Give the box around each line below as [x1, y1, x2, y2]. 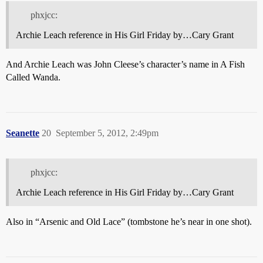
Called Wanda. [6, 72, 60, 82]
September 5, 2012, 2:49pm [56, 127, 159, 138]
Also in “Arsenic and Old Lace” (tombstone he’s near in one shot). [6, 216, 252, 227]
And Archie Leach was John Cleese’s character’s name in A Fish [6, 59, 245, 69]
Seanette [6, 127, 39, 138]
